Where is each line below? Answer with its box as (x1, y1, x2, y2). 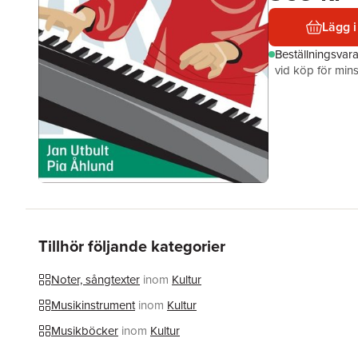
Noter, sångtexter (51, 270, 140, 288)
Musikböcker (51, 321, 118, 340)
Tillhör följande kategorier (38, 233, 225, 258)
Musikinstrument (51, 296, 135, 314)
